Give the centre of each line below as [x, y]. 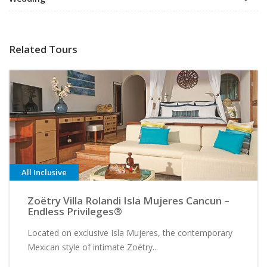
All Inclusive [44, 172]
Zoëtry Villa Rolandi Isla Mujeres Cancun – [128, 200]
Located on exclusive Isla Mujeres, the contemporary [130, 232]
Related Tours [43, 49]
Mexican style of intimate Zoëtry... [93, 247]
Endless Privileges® [75, 211]
